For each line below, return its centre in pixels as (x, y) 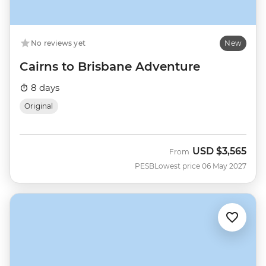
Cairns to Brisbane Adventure (110, 66)
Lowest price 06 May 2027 (200, 166)
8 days (44, 87)
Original (39, 106)
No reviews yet (58, 43)
